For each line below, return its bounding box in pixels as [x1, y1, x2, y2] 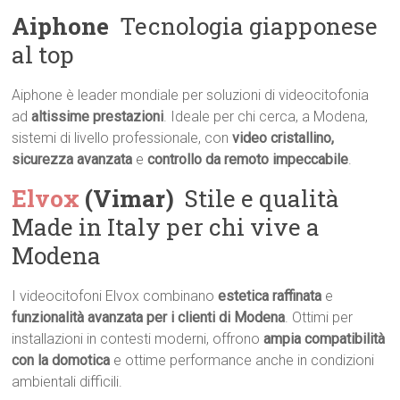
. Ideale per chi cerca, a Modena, [163, 108, 369, 126]
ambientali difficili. [12, 373, 123, 391]
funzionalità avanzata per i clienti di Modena [12, 309, 286, 327]
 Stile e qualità [174, 183, 340, 214]
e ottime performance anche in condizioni [110, 352, 375, 370]
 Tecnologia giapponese [109, 11, 379, 42]
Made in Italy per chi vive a [12, 212, 321, 243]
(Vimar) [79, 183, 175, 214]
